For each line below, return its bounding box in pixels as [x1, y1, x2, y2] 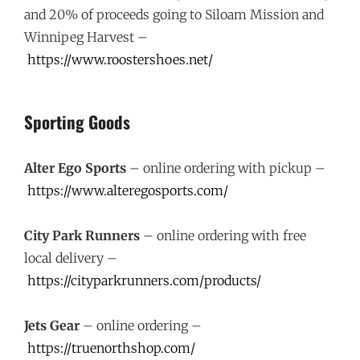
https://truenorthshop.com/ [27, 340, 195, 356]
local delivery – [24, 250, 117, 266]
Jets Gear [24, 317, 80, 333]
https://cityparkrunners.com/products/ [27, 272, 261, 288]
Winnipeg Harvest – [24, 29, 148, 45]
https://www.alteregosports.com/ [27, 182, 228, 198]
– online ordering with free [140, 227, 306, 243]
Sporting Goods [24, 109, 130, 134]
